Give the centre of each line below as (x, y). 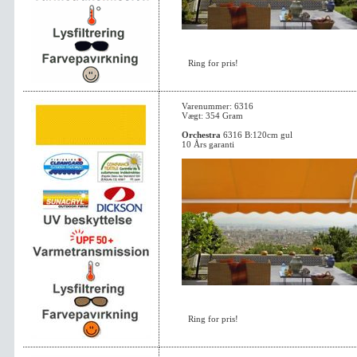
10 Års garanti (208, 144)
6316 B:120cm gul (257, 135)
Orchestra (201, 135)
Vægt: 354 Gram (212, 116)
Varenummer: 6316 (218, 106)
